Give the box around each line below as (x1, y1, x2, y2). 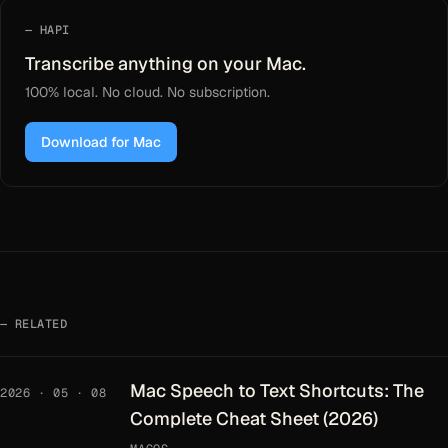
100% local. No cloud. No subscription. (25, 83, 270, 101)
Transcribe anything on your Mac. (25, 52, 306, 75)
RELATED (14, 316, 68, 332)
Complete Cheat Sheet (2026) (130, 407, 379, 430)
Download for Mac (41, 133, 161, 151)
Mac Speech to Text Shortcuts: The (130, 379, 425, 402)
